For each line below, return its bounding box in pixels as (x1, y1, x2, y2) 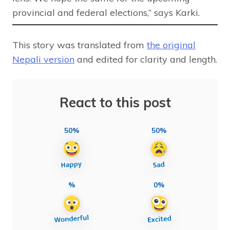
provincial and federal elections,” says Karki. (12, 6, 200, 18)
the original (147, 39, 196, 51)
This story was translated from (12, 39, 147, 51)
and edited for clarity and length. (74, 53, 217, 65)
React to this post (59, 93, 171, 111)
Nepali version (12, 53, 74, 65)
